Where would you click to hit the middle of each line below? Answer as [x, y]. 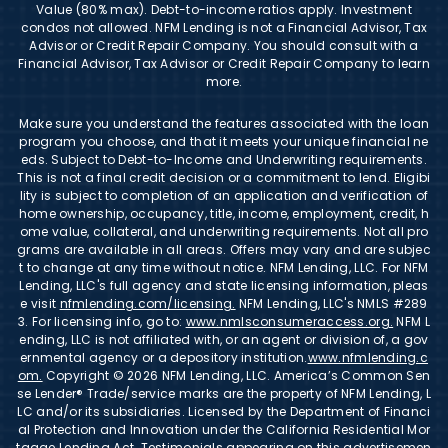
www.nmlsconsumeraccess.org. [289, 321]
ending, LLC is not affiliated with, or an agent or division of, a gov [224, 339]
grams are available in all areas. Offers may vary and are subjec [224, 249]
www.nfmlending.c [368, 357]
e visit [40, 303]
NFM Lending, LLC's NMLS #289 [331, 303]
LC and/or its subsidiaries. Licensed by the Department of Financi [224, 411]
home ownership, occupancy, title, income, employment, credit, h [224, 213]
